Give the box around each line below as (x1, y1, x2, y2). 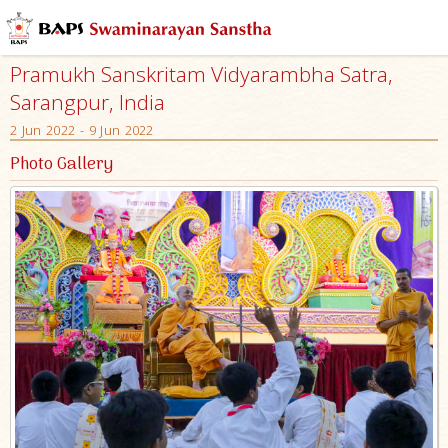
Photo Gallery (10, 151, 113, 179)
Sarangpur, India (10, 88, 165, 116)
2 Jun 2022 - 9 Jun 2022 (10, 121, 154, 139)
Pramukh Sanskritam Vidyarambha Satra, (10, 60, 393, 88)
